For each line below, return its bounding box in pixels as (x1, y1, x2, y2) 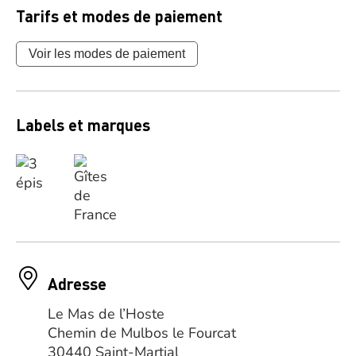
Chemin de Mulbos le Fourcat (48, 323, 236, 342)
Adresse (48, 273, 106, 294)
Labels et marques (16, 114, 150, 135)
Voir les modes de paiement (29, 47, 185, 60)
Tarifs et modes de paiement (16, 6, 222, 26)
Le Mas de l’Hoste (48, 304, 164, 323)
